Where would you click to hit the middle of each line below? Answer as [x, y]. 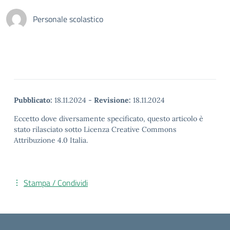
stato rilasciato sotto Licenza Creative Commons [95, 129]
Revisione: [112, 100]
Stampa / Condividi [56, 183]
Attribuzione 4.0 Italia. [51, 140]
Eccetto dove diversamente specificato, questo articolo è [109, 119]
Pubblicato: [33, 100]
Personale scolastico [68, 19]
